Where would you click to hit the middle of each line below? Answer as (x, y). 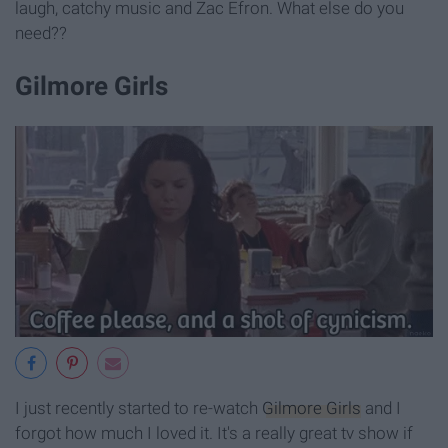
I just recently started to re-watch (138, 408)
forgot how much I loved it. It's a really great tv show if (214, 433)
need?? (41, 32)
